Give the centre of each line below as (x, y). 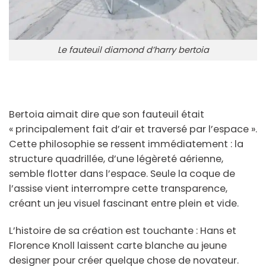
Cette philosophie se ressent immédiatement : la (126, 144)
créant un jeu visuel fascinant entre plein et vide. (124, 204)
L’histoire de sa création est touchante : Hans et (123, 231)
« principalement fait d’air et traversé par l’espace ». (133, 129)
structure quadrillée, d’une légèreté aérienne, (116, 159)
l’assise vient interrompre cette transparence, (118, 189)
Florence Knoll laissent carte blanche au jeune (118, 246)
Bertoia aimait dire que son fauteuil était (107, 115)
